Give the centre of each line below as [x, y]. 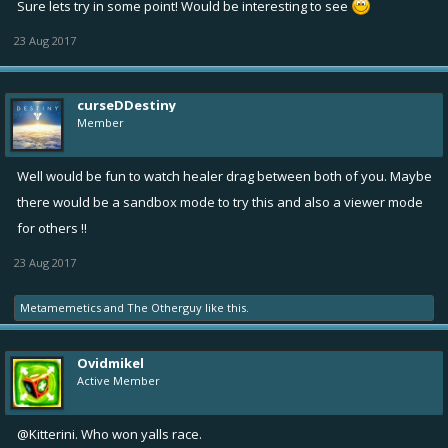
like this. [225, 307]
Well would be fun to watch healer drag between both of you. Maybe [224, 175]
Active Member [118, 380]
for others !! [52, 227]
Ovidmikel [110, 362]
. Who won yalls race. [138, 433]
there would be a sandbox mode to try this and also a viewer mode [220, 201]
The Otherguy [164, 307]
